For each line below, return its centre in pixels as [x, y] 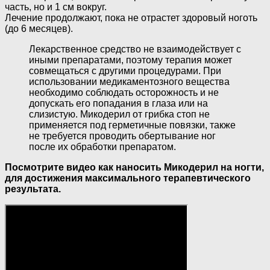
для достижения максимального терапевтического [128, 178]
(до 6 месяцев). [39, 29]
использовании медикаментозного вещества [129, 82]
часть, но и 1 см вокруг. [56, 7]
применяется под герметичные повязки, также [132, 125]
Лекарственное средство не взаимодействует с [135, 49]
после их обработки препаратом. [102, 147]
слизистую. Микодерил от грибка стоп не [119, 115]
